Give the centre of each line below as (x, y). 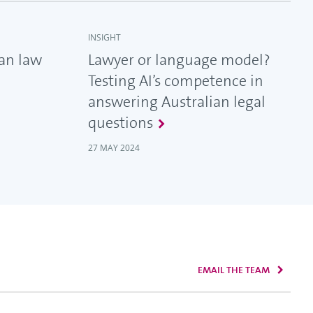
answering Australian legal (177, 102)
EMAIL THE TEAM (234, 270)
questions (121, 123)
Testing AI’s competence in (176, 81)
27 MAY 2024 (114, 148)
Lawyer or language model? (179, 60)
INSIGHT (104, 38)
